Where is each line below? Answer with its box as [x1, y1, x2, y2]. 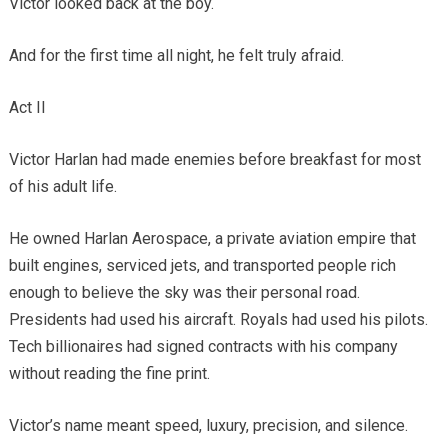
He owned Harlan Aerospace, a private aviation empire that [8, 229, 416, 249]
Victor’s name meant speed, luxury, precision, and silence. [8, 416, 408, 436]
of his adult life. [8, 177, 117, 197]
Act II [8, 98, 46, 118]
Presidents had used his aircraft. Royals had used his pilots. [8, 310, 428, 330]
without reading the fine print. [8, 364, 210, 384]
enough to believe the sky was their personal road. [8, 283, 360, 303]
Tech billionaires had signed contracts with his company [8, 337, 398, 357]
